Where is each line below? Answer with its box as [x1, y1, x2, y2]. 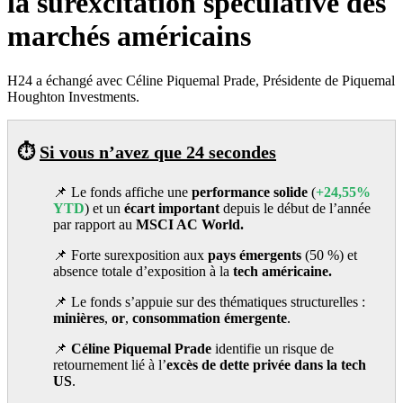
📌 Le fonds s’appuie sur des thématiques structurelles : [53, 293, 365, 309]
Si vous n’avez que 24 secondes [40, 141, 276, 162]
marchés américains [7, 20, 251, 53]
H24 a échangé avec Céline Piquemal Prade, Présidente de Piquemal [7, 72, 395, 88]
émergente [224, 309, 287, 326]
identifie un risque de [211, 340, 334, 356]
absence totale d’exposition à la [53, 263, 233, 279]
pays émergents [208, 246, 301, 263]
